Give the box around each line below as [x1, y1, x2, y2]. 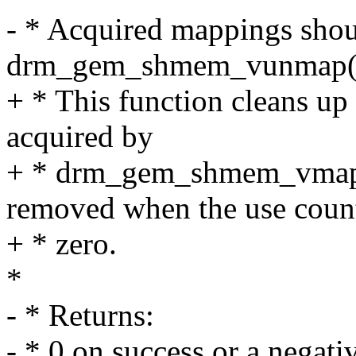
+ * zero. [6, 226, 117, 261]
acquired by [6, 119, 153, 154]
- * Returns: [6, 298, 154, 333]
